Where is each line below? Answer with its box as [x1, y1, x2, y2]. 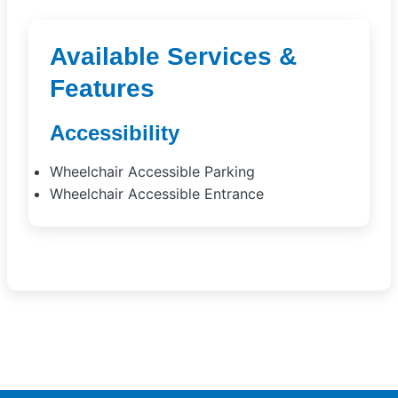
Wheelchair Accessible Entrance [50, 185, 264, 203]
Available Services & [50, 43, 297, 70]
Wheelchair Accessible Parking [50, 163, 255, 180]
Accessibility [50, 121, 179, 145]
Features [50, 75, 155, 102]
